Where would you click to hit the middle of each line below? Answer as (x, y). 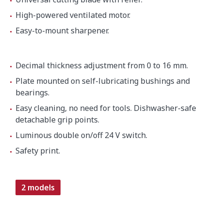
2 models (38, 187)
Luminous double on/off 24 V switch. (81, 135)
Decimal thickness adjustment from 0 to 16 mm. (102, 65)
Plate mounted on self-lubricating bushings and (103, 81)
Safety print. (38, 151)
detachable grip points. (57, 120)
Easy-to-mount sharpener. (62, 31)
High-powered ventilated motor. (73, 15)
